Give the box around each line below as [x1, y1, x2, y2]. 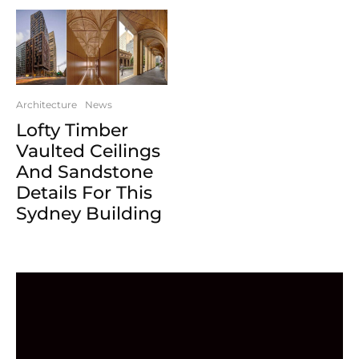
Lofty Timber [16, 119, 128, 142]
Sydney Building [16, 203, 162, 225]
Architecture [16, 99, 77, 111]
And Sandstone [16, 161, 153, 184]
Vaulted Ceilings [16, 140, 160, 163]
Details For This [16, 182, 152, 204]
